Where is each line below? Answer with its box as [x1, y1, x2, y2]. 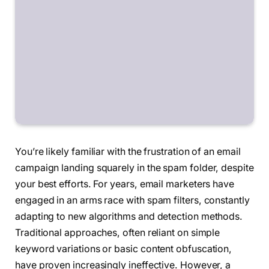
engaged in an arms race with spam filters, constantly [15, 195, 250, 207]
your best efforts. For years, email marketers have [15, 178, 235, 190]
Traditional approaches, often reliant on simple [15, 227, 220, 239]
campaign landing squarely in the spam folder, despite [15, 162, 254, 174]
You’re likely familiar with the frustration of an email [15, 146, 241, 158]
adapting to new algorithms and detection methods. [15, 211, 243, 223]
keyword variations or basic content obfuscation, [15, 243, 232, 255]
